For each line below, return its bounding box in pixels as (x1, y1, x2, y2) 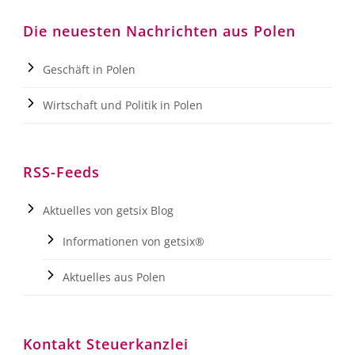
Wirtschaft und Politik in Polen (43, 97, 203, 113)
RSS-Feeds (23, 162, 100, 182)
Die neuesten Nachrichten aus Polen (23, 21, 296, 41)
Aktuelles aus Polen (63, 269, 166, 285)
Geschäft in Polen (43, 62, 136, 78)
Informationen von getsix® (63, 234, 204, 250)
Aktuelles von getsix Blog (43, 203, 174, 219)
